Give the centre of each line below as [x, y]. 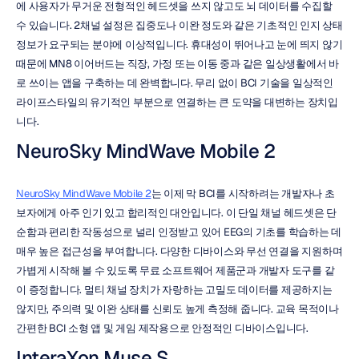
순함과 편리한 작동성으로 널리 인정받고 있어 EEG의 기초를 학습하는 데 [179, 232]
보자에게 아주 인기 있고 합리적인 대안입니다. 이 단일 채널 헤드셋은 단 [176, 213]
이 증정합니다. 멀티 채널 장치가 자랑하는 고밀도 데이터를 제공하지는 [174, 290]
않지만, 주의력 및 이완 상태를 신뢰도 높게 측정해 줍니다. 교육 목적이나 [177, 309]
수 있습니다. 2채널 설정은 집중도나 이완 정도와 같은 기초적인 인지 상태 [179, 25]
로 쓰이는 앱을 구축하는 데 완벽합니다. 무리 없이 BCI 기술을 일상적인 [175, 83]
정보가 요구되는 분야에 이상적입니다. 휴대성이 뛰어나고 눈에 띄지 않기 [179, 44]
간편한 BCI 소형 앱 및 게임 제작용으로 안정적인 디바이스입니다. [162, 328]
